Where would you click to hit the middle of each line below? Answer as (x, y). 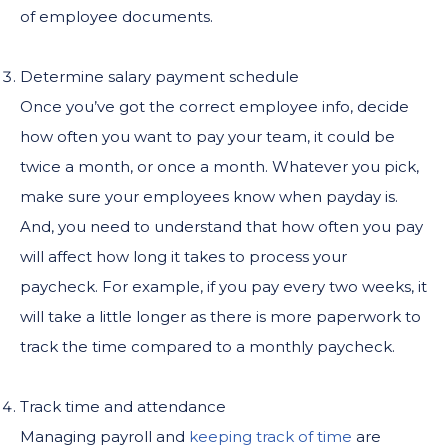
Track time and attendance (123, 406)
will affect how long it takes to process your (183, 256)
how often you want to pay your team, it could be (207, 136)
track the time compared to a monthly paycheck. (207, 346)
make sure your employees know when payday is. (209, 196)
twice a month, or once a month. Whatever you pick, (219, 166)
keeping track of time (270, 436)
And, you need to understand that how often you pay (221, 226)
